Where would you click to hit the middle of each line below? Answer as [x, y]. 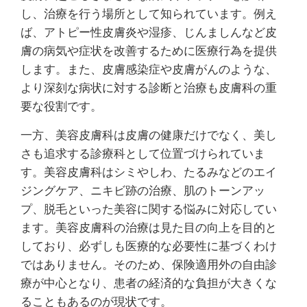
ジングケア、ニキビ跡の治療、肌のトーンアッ [143, 191]
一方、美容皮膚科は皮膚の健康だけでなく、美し [149, 135]
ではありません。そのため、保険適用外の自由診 [149, 265]
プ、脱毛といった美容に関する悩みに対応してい [149, 209]
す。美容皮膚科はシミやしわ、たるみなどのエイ [149, 172]
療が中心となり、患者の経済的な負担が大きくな [149, 283]
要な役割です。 [61, 106]
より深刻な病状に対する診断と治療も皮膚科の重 [149, 88]
